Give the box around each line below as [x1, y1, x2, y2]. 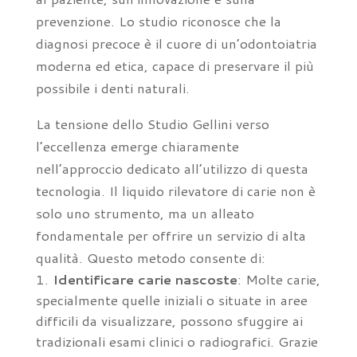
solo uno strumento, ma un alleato [35, 203, 254, 222]
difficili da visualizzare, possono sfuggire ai [35, 311, 303, 330]
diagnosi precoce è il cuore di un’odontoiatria [35, 33, 317, 53]
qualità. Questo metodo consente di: [35, 248, 265, 267]
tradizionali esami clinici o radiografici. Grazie [35, 331, 318, 351]
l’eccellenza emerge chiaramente [35, 136, 239, 155]
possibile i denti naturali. [35, 78, 190, 97]
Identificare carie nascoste [52, 269, 237, 288]
